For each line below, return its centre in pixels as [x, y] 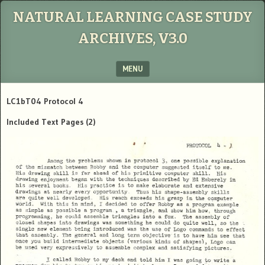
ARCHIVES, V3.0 [132, 38]
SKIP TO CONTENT [38, 91]
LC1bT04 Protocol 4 [45, 101]
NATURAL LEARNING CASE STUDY [132, 17]
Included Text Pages [45, 122]
